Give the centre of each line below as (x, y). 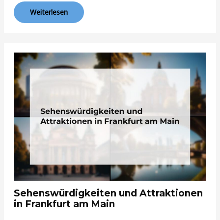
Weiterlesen (49, 12)
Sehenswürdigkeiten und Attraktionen (109, 193)
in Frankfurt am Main (65, 204)
